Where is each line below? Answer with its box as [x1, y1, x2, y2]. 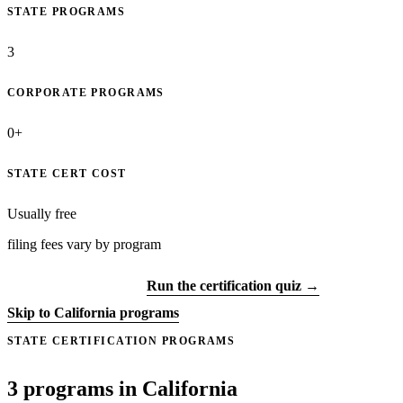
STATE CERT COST [7, 167, 127, 181]
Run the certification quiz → [147, 278, 319, 294]
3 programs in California [7, 377, 237, 401]
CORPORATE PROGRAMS [7, 86, 165, 100]
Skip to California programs [7, 305, 179, 321]
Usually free [7, 206, 76, 222]
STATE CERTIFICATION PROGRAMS [7, 335, 236, 348]
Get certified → [29, 278, 121, 294]
